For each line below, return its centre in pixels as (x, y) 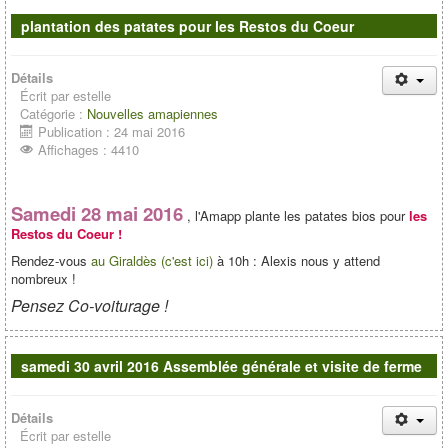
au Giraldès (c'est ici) (152, 260)
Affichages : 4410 (88, 149)
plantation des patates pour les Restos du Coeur (187, 26)
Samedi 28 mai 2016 (97, 213)
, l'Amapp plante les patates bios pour (296, 215)
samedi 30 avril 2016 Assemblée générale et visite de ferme (221, 366)
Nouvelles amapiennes (152, 113)
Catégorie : (53, 113)
